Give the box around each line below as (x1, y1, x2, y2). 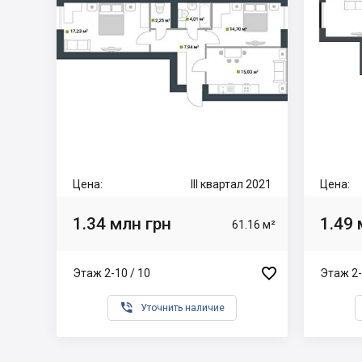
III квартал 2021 (191, 178, 271, 191)
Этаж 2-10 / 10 (73, 266, 150, 280)
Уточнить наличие (141, 302, 225, 314)
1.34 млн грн (73, 213, 171, 234)
